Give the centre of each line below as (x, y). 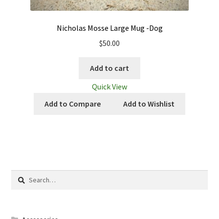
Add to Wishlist (149, 104)
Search (21, 175)
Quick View (109, 87)
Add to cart (109, 68)
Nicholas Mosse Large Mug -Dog (109, 28)
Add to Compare (73, 104)
